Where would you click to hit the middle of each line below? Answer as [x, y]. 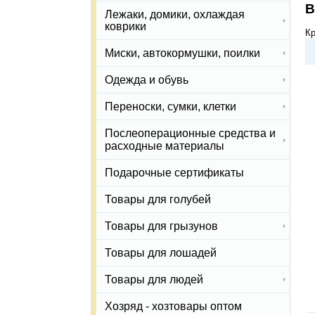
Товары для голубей [158, 199]
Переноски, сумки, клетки [171, 107]
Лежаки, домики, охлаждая [175, 14]
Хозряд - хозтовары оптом [173, 307]
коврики [126, 26]
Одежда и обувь [147, 80]
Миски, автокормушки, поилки [182, 53]
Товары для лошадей [161, 253]
